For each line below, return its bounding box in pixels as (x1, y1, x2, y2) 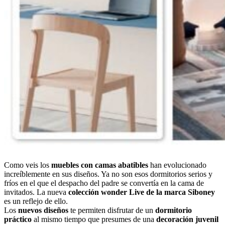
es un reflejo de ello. (4, 196, 68, 205)
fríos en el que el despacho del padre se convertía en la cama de (4, 178, 204, 187)
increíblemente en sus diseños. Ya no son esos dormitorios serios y (4, 169, 212, 178)
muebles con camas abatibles (51, 160, 148, 169)
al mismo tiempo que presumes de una (32, 214, 156, 223)
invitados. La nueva (4, 187, 68, 196)
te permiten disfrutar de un (68, 205, 155, 214)
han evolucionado (148, 160, 206, 169)
